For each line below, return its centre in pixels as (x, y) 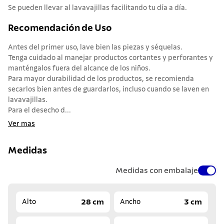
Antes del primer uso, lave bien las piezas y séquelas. (95, 48)
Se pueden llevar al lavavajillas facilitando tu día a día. (97, 8)
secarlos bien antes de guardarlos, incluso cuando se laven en (108, 90)
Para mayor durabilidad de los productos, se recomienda (101, 79)
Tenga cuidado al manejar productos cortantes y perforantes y (110, 58)
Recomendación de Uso (60, 28)
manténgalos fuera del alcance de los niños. (79, 69)
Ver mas (21, 124)
